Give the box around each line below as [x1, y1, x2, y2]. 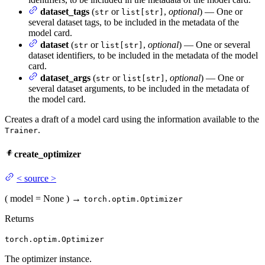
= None [33, 193, 64, 204]
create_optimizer [14, 148, 81, 159]
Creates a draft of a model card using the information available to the [5, 114, 259, 124]
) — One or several [179, 39, 250, 50]
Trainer [5, 125, 38, 135]
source [24, 173, 49, 184]
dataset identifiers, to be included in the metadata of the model [28, 50, 258, 60]
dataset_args [40, 72, 91, 83]
